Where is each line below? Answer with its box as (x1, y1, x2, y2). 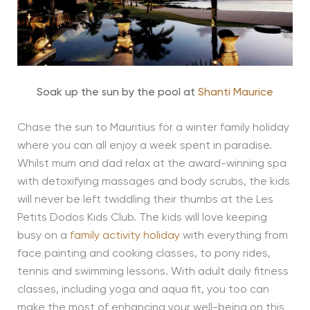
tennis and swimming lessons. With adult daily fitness (17, 266, 289, 278)
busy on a (17, 230, 70, 242)
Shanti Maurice (198, 86, 273, 98)
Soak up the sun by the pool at (37, 86, 198, 98)
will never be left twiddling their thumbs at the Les (17, 194, 273, 206)
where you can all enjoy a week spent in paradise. (17, 140, 272, 152)
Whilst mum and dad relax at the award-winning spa (17, 158, 286, 170)
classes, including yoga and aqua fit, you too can (17, 284, 269, 296)
